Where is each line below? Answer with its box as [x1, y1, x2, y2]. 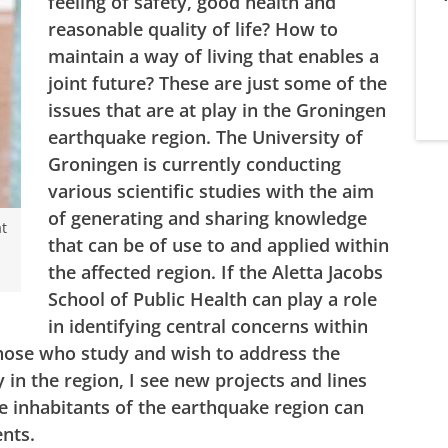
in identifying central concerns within [48, 313, 368, 338]
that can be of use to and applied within [48, 232, 389, 257]
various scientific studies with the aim [48, 178, 374, 203]
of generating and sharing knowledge [48, 205, 367, 230]
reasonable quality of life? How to [48, 16, 338, 41]
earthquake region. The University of [48, 124, 363, 149]
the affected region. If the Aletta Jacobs [48, 259, 383, 284]
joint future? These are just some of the [48, 70, 387, 95]
